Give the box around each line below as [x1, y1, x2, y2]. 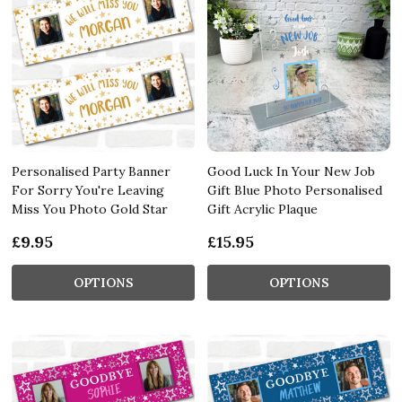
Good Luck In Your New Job [207, 162, 375, 179]
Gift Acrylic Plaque [207, 200, 318, 217]
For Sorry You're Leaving [12, 181, 164, 198]
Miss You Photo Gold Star [12, 200, 168, 217]
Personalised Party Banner [12, 162, 170, 179]
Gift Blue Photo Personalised [207, 181, 382, 198]
